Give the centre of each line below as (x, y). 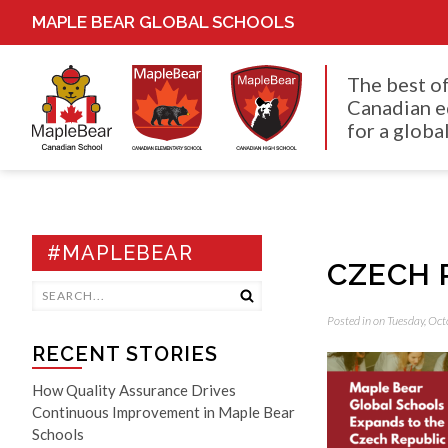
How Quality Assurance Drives (134, 390)
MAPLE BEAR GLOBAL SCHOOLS (163, 22)
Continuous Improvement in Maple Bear (163, 412)
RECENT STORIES (125, 354)
